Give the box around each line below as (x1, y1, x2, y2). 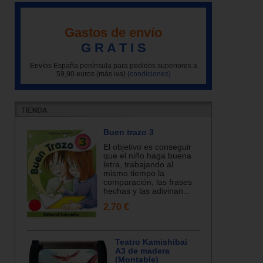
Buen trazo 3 (103, 127, 154, 137)
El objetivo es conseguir (103, 142, 191, 151)
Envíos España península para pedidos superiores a (29, 61, 197, 70)
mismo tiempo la (103, 168, 164, 178)
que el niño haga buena (103, 151, 191, 160)
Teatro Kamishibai (115, 237, 187, 247)
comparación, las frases (103, 177, 192, 187)
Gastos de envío (65, 25, 162, 40)
